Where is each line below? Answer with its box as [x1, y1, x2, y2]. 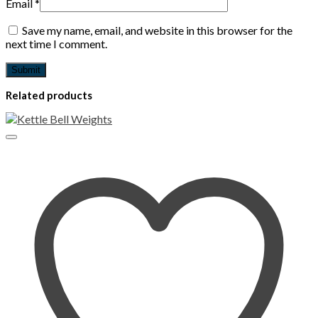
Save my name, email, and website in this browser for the [22, 23, 292, 38]
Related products [6, 89, 92, 102]
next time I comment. [6, 37, 107, 51]
